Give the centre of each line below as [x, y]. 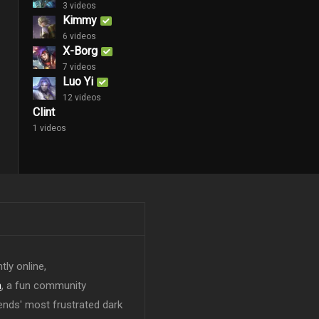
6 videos [79, 36]
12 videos [82, 97]
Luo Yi [78, 81]
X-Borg [80, 51]
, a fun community [44, 286]
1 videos [49, 128]
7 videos [79, 67]
